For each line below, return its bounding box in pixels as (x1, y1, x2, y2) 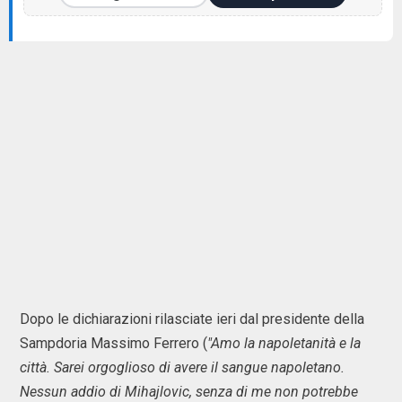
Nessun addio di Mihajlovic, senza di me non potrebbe (20, 383, 358, 400)
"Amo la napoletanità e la (207, 335, 361, 352)
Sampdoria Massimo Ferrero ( (20, 335, 207, 352)
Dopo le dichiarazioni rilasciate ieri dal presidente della (20, 310, 364, 328)
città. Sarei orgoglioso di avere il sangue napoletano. (20, 359, 345, 376)
